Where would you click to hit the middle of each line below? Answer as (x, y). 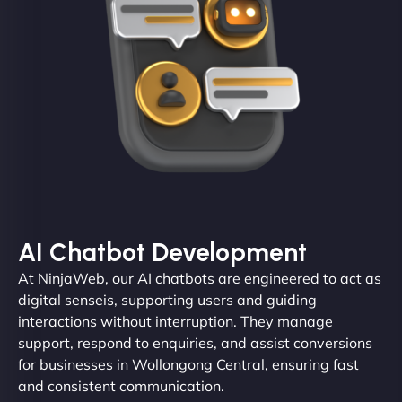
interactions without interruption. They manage (175, 322)
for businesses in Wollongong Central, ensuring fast (188, 365)
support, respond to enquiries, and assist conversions (195, 343)
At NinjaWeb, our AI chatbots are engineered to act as (200, 279)
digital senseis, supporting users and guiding (167, 300)
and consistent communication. (121, 386)
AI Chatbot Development (162, 253)
